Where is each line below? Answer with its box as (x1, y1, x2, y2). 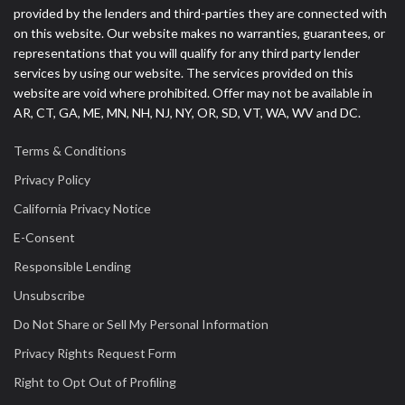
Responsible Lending (14, 259, 131, 274)
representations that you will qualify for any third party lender (14, 45, 360, 61)
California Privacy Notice (14, 201, 151, 216)
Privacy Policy (14, 172, 90, 187)
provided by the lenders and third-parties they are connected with (14, 5, 387, 21)
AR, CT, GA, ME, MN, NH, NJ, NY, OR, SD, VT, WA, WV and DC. (14, 105, 361, 120)
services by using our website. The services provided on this (14, 65, 353, 80)
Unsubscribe (14, 287, 85, 303)
